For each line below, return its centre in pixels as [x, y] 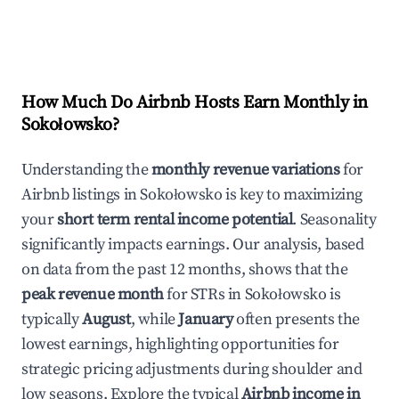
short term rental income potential [175, 220]
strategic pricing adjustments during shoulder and [192, 369]
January [206, 319]
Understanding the [86, 170]
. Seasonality [334, 220]
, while [155, 319]
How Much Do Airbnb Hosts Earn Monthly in [195, 103]
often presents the [297, 319]
